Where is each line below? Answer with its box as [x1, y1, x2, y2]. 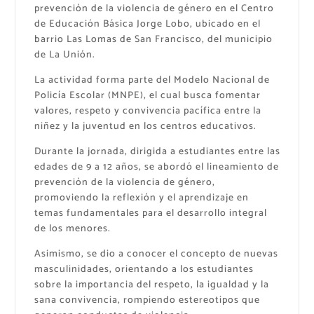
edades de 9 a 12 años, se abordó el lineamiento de [34, 159, 279, 176]
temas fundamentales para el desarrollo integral [34, 205, 267, 222]
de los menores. [34, 221, 111, 238]
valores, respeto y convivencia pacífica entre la [34, 103, 261, 120]
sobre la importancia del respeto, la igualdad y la [34, 277, 269, 294]
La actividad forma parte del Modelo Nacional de [34, 72, 270, 89]
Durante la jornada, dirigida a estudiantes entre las [34, 144, 280, 161]
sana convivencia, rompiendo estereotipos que [34, 292, 260, 309]
